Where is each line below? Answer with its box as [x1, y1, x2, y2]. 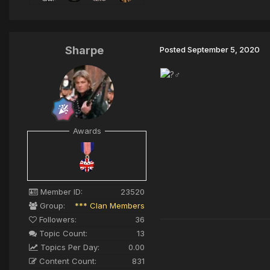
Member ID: [38, 187, 83, 197]
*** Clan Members [75, 201, 145, 211]
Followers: [37, 215, 77, 225]
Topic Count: [37, 228, 87, 239]
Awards [72, 125, 101, 136]
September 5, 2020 [187, 44, 260, 54]
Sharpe [65, 43, 104, 57]
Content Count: [37, 256, 96, 266]
